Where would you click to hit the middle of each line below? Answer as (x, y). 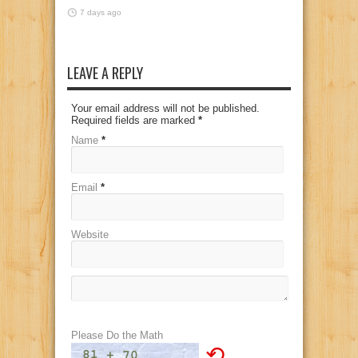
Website (90, 234)
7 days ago (101, 12)
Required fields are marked (135, 120)
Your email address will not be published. (165, 108)
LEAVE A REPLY (105, 72)
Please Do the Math (117, 335)
